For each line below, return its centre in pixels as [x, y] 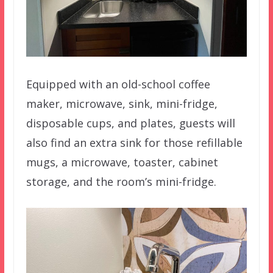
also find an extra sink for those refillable [134, 142]
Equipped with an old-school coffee [118, 84]
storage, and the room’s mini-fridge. [121, 181]
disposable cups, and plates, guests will [130, 123]
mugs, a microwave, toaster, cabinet [122, 162]
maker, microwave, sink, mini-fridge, [122, 103]
